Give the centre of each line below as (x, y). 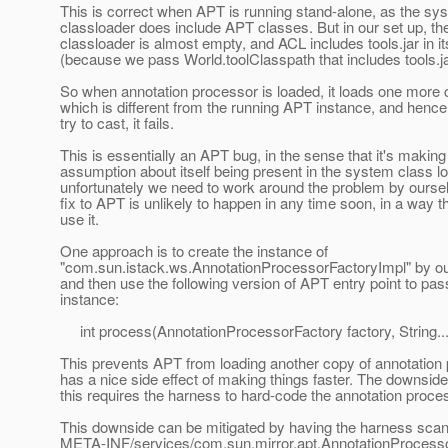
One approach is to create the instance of (194, 251)
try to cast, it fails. (117, 123)
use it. (79, 219)
